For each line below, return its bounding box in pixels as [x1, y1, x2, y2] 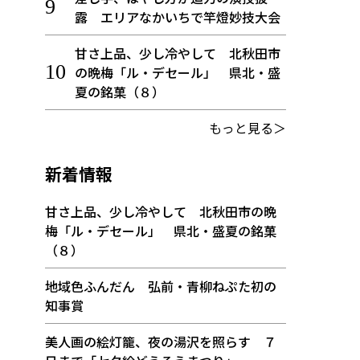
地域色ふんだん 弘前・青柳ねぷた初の [45, 276, 276, 296]
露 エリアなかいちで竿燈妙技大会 [74, 7, 280, 27]
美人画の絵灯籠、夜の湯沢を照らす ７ [45, 332, 276, 351]
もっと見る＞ [209, 118, 286, 137]
